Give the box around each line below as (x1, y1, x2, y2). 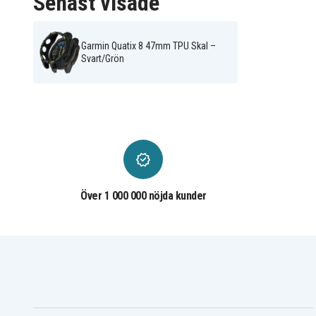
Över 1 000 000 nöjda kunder (80, 189, 207, 203)
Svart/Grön (81, 53, 125, 65)
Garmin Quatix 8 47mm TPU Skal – (81, 40, 217, 52)
